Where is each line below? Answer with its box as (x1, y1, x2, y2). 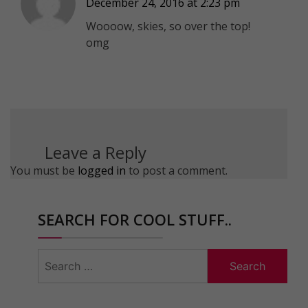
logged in (78, 162, 126, 178)
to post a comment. (126, 162, 228, 178)
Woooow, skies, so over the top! (86, 18, 250, 34)
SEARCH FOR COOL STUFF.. (38, 208, 232, 230)
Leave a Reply (45, 140, 146, 164)
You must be (10, 162, 78, 178)
